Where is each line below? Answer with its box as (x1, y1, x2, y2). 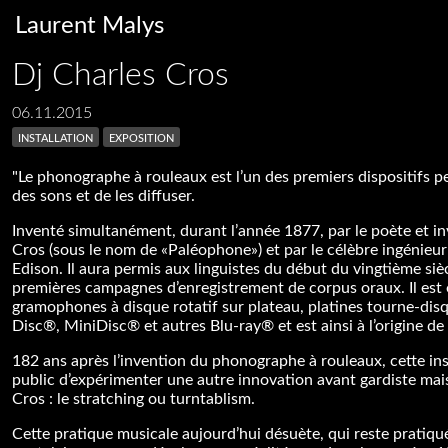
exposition (109, 129, 174, 145)
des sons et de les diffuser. (12, 188, 195, 204)
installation (18, 129, 93, 145)
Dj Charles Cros (12, 59, 229, 91)
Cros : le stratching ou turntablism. (12, 391, 255, 407)
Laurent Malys (15, 14, 164, 38)
